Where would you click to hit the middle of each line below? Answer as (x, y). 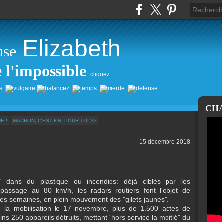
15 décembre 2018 (165, 142)
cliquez (100, 74)
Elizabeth (72, 48)
